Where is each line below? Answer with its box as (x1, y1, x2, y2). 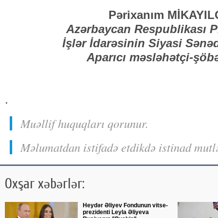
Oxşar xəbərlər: (5, 176, 85, 192)
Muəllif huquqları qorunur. (20, 115, 148, 131)
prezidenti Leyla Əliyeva (83, 209, 149, 216)
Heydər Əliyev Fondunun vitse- (83, 202, 168, 209)
